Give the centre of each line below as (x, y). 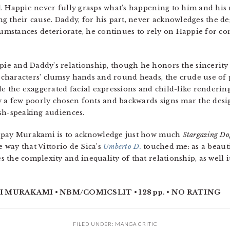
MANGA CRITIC (136, 224)
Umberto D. (122, 147)
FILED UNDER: (94, 224)
